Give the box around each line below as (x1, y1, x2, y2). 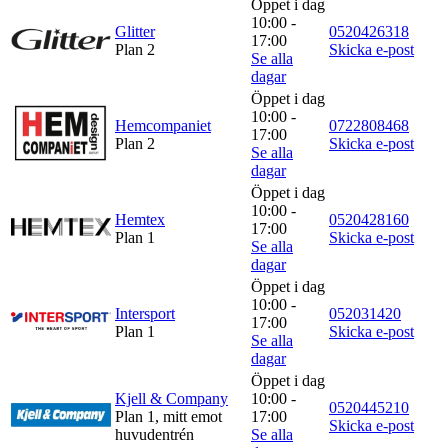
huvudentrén (115, 425, 194, 443)
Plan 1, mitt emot (115, 407, 222, 425)
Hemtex (115, 210, 165, 228)
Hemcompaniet (115, 116, 211, 134)
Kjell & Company (115, 389, 228, 407)
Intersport (115, 304, 175, 322)
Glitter (115, 22, 155, 40)
